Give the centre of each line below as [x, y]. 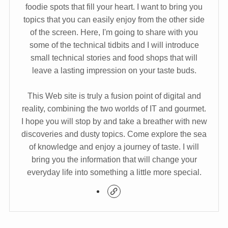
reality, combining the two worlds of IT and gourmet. [114, 108]
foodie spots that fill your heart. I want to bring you [114, 6]
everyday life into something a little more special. [114, 172]
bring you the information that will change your [114, 159]
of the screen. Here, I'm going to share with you [114, 32]
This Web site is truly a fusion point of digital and [114, 95]
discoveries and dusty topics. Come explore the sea [114, 134]
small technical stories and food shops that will [114, 57]
